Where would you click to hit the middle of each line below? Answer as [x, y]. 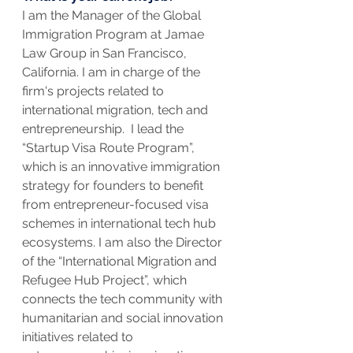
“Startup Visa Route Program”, [110, 148]
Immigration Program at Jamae [115, 35]
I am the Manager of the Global [113, 16]
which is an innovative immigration [123, 167]
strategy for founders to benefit [114, 186]
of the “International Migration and [121, 262]
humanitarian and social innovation [124, 318]
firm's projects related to [95, 91]
